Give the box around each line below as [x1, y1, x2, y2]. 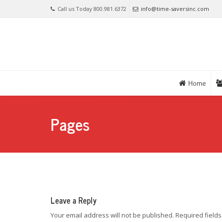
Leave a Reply [51, 194, 97, 207]
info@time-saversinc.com [141, 5, 209, 12]
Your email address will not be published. [51, 211, 174, 220]
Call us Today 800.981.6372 [57, 5, 126, 12]
